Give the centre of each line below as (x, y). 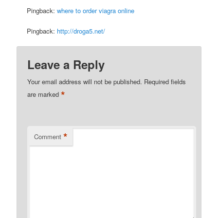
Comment (48, 137)
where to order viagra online (96, 10)
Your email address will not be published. (85, 82)
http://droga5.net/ (81, 31)
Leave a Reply (66, 64)
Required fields (165, 82)
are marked (44, 94)
